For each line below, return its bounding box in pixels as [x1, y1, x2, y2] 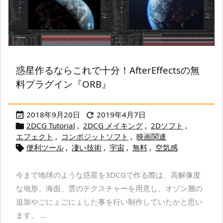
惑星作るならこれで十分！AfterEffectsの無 [16, 63, 200, 76]
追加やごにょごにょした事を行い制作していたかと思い [16, 196, 203, 207]
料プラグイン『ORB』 [16, 77, 111, 90]
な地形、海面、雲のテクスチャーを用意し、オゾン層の [16, 183, 203, 193]
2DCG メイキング [83, 120, 143, 130]
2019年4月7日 [97, 109, 146, 119]
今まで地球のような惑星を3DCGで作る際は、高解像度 [16, 169, 201, 180]
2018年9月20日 [26, 109, 80, 119]
